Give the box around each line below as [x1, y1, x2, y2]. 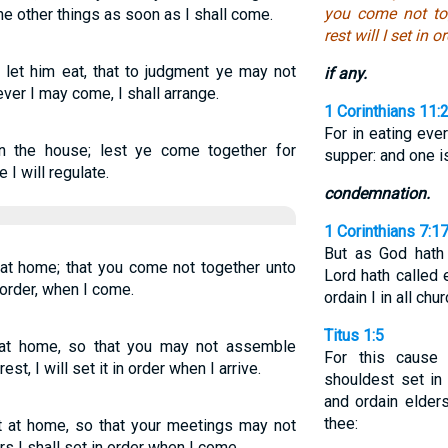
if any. [323, 64, 367, 83]
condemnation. [323, 184, 430, 203]
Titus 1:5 [323, 326, 384, 345]
